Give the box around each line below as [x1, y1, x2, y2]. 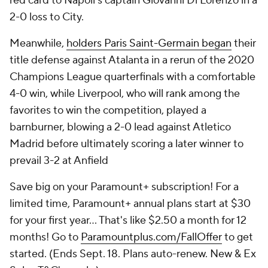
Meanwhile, [10, 36, 66, 50]
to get [222, 230, 253, 244]
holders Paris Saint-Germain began [66, 36, 232, 50]
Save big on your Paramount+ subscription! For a [10, 180, 239, 194]
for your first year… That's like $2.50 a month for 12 [10, 214, 246, 227]
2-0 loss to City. [10, 10, 84, 24]
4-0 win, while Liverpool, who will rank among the [10, 87, 240, 100]
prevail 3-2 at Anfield [10, 154, 108, 167]
